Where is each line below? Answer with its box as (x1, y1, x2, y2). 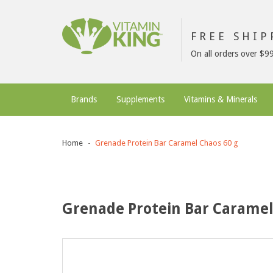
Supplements (116, 94, 165, 104)
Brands (71, 94, 97, 104)
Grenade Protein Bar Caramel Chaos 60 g (95, 138, 238, 147)
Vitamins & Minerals (184, 94, 257, 104)
